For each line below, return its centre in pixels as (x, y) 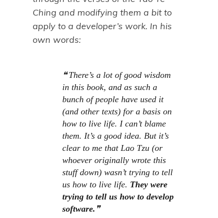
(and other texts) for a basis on (117, 112)
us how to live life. (96, 185)
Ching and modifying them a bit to (102, 13)
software (78, 209)
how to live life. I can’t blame (114, 124)
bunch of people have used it (113, 100)
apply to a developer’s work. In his (102, 26)
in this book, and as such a (110, 87)
